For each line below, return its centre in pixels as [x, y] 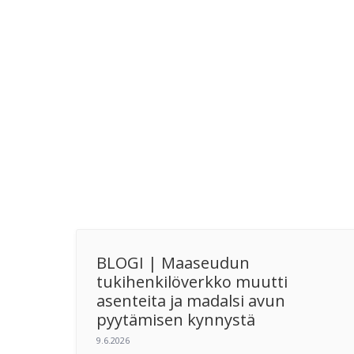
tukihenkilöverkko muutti [192, 281]
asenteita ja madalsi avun [191, 300]
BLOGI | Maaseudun [173, 262]
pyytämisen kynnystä [176, 319]
